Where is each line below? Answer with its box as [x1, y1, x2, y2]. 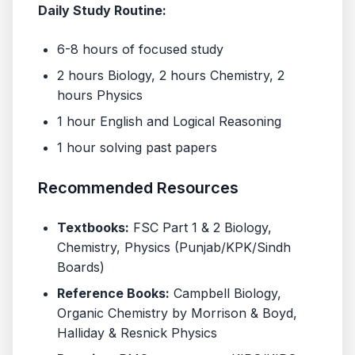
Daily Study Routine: [38, 2, 166, 18]
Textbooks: [57, 219, 129, 235]
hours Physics [57, 87, 143, 103]
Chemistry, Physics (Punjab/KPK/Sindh [57, 239, 291, 255]
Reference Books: [57, 285, 170, 301]
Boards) [57, 259, 105, 275]
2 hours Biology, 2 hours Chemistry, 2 [57, 67, 284, 83]
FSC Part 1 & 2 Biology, [129, 219, 272, 235]
